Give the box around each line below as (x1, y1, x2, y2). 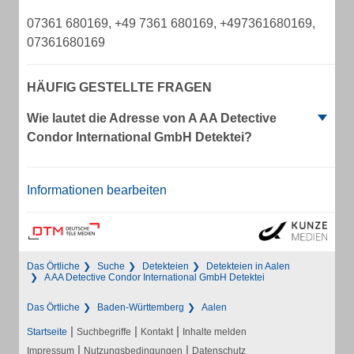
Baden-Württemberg (97, 302, 184, 313)
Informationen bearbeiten (27, 183, 167, 197)
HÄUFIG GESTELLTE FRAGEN (27, 81, 212, 94)
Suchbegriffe (77, 326, 131, 337)
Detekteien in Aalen (206, 261, 290, 272)
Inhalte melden (183, 326, 247, 337)
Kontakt (141, 326, 173, 337)
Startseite (27, 326, 67, 337)
